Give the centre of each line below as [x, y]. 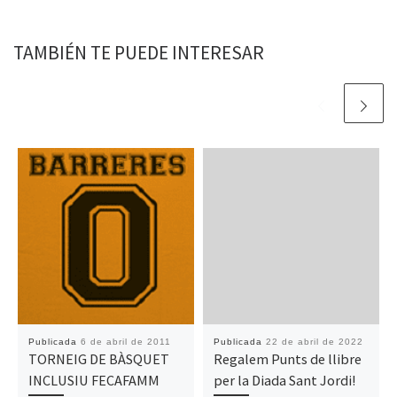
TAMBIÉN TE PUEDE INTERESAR [139, 53]
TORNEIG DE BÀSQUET [98, 358]
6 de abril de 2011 [125, 341]
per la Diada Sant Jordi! [284, 380]
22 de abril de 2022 [314, 341]
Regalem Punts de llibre [287, 358]
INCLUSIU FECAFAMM [93, 380]
